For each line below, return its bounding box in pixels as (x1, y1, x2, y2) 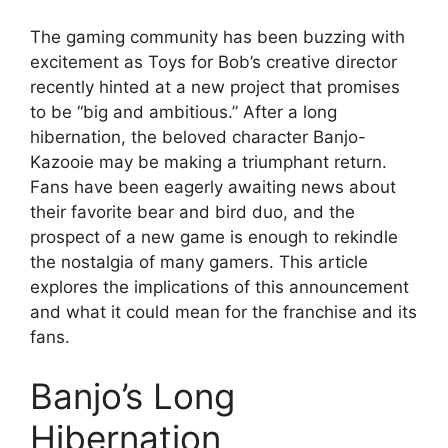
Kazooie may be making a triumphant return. (30, 151, 387, 172)
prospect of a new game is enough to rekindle (30, 226, 398, 247)
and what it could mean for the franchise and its (30, 301, 417, 322)
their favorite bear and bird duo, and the (30, 201, 355, 222)
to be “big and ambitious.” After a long (30, 101, 337, 122)
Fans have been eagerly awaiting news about (30, 176, 396, 197)
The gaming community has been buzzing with (30, 26, 405, 47)
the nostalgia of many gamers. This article (30, 251, 368, 272)
